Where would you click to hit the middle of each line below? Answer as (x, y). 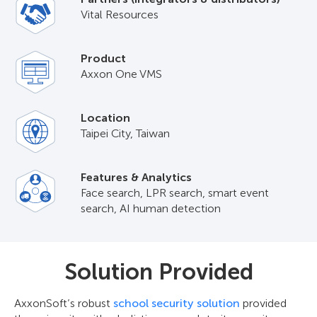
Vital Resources (119, 15)
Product (103, 58)
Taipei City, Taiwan (125, 133)
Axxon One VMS (121, 74)
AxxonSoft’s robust (64, 303)
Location (105, 118)
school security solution (177, 303)
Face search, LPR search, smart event (174, 193)
